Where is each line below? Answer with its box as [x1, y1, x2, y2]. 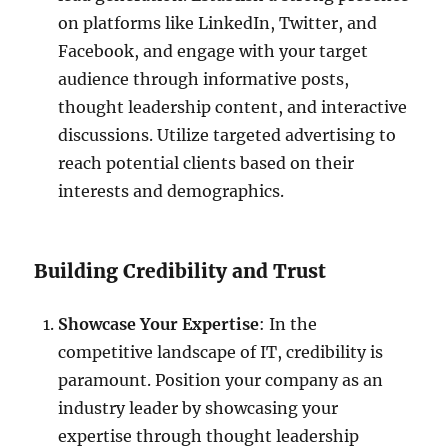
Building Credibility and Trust [34, 258, 327, 283]
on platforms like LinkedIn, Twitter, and [58, 12, 378, 33]
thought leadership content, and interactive [58, 96, 408, 117]
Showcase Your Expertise [58, 313, 260, 334]
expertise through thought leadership [58, 425, 360, 446]
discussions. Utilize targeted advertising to [58, 124, 397, 145]
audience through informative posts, [58, 68, 350, 89]
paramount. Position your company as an [58, 369, 384, 390]
